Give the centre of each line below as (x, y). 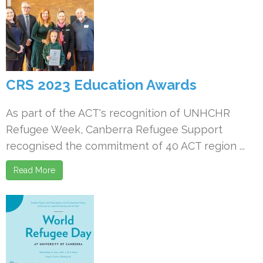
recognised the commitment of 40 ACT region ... (125, 146)
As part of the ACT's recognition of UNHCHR (118, 113)
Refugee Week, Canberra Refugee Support (114, 129)
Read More (34, 170)
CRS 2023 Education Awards (101, 85)
